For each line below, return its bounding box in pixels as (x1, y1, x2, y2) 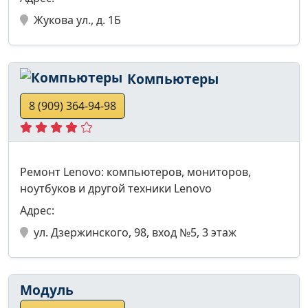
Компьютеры (123, 69, 219, 88)
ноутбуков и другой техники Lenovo (20, 180, 212, 196)
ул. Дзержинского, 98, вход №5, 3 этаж (34, 224, 236, 240)
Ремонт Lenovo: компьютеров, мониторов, (20, 164, 251, 179)
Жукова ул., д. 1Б (34, 12, 121, 27)
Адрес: (20, 202, 54, 218)
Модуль (20, 280, 74, 299)
